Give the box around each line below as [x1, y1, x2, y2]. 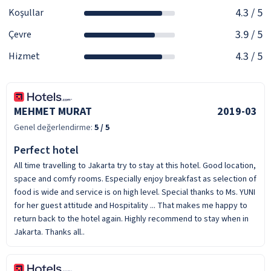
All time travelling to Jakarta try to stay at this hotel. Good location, [14, 159, 256, 172]
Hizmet [8, 50, 40, 64]
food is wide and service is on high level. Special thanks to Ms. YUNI [14, 186, 255, 198]
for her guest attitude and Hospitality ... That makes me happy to [14, 199, 247, 212]
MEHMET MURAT [14, 103, 92, 119]
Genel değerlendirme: [14, 121, 94, 134]
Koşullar [8, 6, 44, 20]
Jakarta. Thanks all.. [14, 226, 85, 238]
